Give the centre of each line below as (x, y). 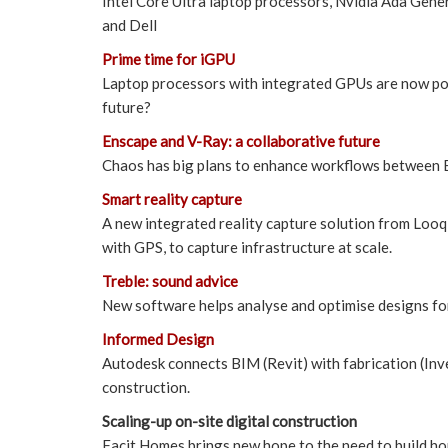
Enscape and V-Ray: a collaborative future (241, 140)
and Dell (129, 24)
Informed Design (158, 338)
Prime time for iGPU (168, 58)
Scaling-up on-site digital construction (229, 420)
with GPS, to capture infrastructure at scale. (247, 246)
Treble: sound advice (170, 280)
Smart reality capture (172, 198)
